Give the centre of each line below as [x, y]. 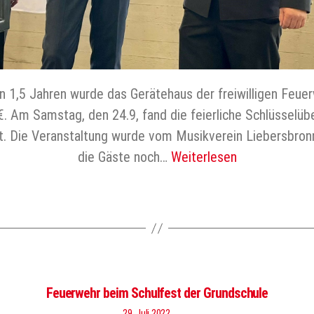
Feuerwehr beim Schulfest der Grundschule [157, 293]
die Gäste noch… [124, 157]
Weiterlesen [204, 157]
